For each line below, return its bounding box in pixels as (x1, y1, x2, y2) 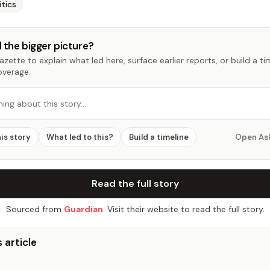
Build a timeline (129, 132, 189, 142)
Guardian (63, 204, 103, 215)
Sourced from (5, 204, 61, 215)
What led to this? (46, 132, 113, 142)
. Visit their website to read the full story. (102, 204, 265, 215)
